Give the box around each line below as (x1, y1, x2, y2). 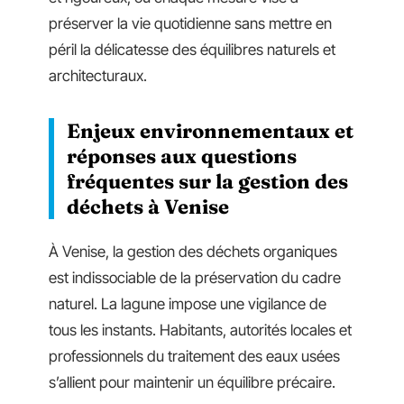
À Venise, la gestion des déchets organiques (49, 243, 337, 261)
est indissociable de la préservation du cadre (49, 269, 341, 287)
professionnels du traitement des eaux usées (49, 347, 340, 365)
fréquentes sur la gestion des (67, 168, 348, 194)
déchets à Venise (67, 193, 229, 219)
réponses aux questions (67, 142, 297, 169)
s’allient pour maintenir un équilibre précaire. (49, 373, 335, 391)
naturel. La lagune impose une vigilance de (49, 295, 326, 313)
